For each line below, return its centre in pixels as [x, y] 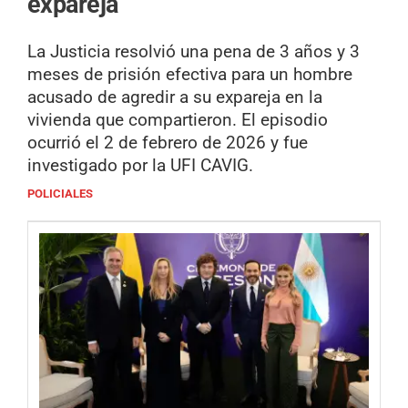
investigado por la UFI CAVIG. [140, 165]
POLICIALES [60, 193]
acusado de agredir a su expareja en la [175, 97]
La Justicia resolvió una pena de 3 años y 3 [194, 51]
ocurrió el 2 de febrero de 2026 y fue [168, 142]
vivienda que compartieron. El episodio [178, 119]
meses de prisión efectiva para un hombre [190, 74]
